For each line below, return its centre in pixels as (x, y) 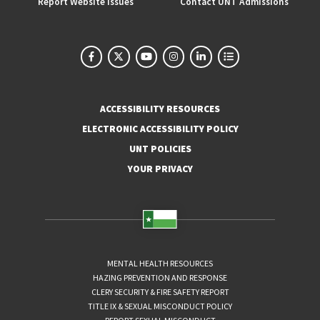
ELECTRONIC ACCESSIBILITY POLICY (160, 129)
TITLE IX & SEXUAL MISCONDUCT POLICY (160, 306)
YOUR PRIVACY (160, 169)
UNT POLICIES (160, 149)
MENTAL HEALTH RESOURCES (160, 263)
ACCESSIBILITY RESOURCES (160, 109)
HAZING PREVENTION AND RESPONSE (160, 277)
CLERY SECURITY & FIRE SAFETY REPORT (160, 291)
